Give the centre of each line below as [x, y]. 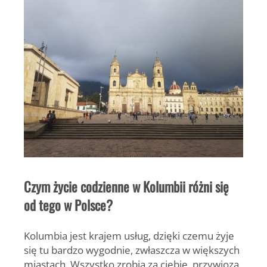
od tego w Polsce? [68, 205]
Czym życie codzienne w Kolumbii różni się [126, 187]
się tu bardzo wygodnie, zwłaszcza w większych [132, 249]
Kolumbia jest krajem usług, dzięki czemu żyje [129, 235]
